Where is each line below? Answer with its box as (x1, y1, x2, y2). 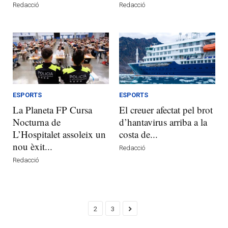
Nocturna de (13, 115, 61, 128)
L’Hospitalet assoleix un (13, 127, 106, 140)
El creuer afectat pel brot (119, 103, 213, 116)
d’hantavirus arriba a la (119, 115, 207, 128)
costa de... (119, 127, 158, 140)
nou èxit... (13, 139, 52, 153)
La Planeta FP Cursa (13, 103, 92, 116)
